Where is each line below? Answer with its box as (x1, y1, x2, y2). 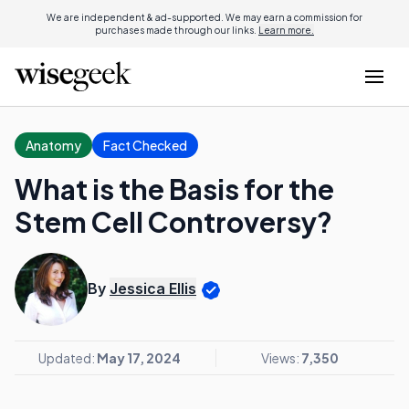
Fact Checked (103, 137, 187, 153)
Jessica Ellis (110, 279, 196, 299)
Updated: (38, 350, 97, 366)
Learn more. (258, 25, 314, 36)
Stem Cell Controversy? (15, 204, 332, 239)
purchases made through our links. (95, 25, 258, 36)
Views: (261, 350, 301, 366)
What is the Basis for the (15, 172, 334, 206)
